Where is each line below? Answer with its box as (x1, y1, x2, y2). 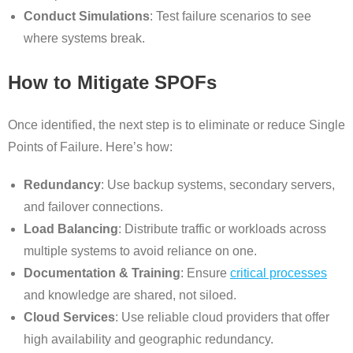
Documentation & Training (24, 266, 180, 280)
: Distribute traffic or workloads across (118, 221, 326, 236)
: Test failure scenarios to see (150, 9, 311, 23)
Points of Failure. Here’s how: (8, 139, 173, 154)
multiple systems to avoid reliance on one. (24, 243, 257, 258)
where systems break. (24, 31, 145, 45)
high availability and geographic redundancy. (24, 332, 273, 346)
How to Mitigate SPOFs (8, 71, 217, 93)
